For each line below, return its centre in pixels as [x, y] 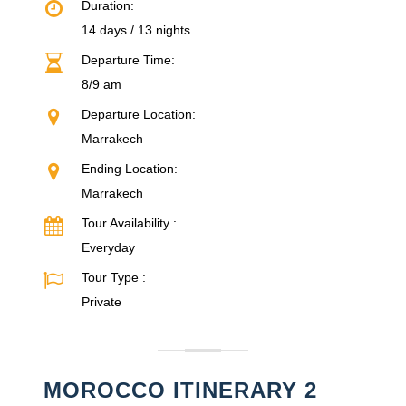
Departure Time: [128, 60]
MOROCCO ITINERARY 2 [180, 390]
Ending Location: [130, 169]
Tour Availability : [129, 223]
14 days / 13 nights [136, 30]
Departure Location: [139, 114]
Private [101, 302]
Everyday [108, 247]
